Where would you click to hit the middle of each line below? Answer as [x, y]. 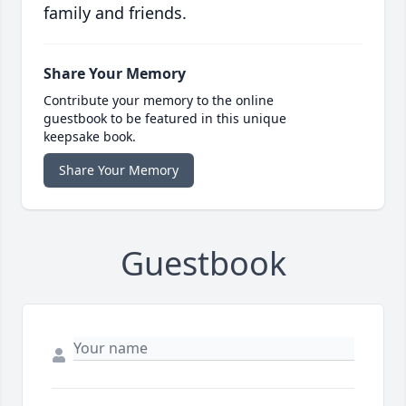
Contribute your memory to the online [159, 101]
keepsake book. [90, 137]
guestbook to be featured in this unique [165, 119]
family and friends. [115, 13]
